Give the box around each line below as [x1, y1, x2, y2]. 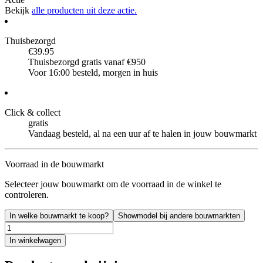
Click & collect [5, 107, 60, 117]
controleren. [5, 189, 49, 200]
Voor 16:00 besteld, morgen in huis [28, 67, 158, 77]
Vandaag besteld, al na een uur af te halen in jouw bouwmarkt [28, 128, 257, 139]
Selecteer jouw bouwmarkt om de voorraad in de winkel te [5, 178, 221, 189]
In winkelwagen [9, 235, 61, 245]
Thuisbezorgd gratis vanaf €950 [28, 56, 146, 67]
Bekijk [5, 5, 32, 15]
